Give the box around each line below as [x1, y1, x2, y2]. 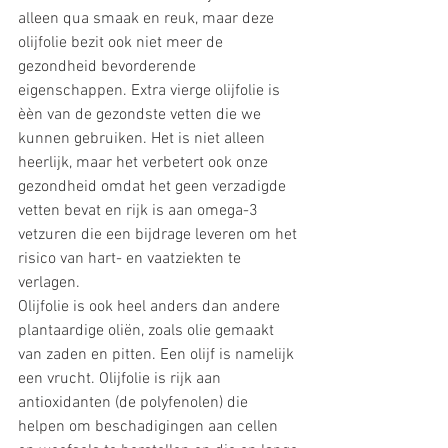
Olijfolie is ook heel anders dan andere [18, 297, 284, 318]
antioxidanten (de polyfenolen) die [18, 393, 252, 414]
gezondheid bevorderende [18, 57, 200, 78]
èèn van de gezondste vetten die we [18, 105, 265, 126]
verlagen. [18, 273, 80, 294]
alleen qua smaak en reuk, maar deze [18, 9, 278, 30]
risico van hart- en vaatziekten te [18, 249, 245, 270]
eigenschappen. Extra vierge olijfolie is [18, 81, 284, 102]
